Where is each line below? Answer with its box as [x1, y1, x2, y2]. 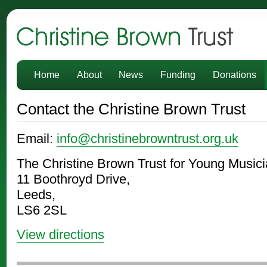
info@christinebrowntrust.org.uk [56, 131, 238, 147]
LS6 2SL [16, 202, 67, 218]
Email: [16, 131, 57, 147]
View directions [16, 226, 104, 242]
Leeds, [16, 187, 55, 202]
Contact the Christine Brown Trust [16, 100, 246, 118]
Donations [213, 69, 257, 80]
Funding [160, 69, 196, 80]
